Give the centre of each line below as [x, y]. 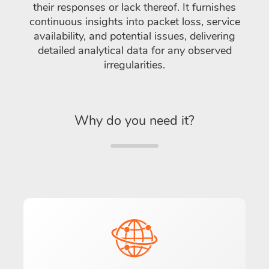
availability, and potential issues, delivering [134, 36]
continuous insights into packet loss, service [134, 21]
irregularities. [134, 65]
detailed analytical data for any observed [134, 50]
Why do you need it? [134, 120]
